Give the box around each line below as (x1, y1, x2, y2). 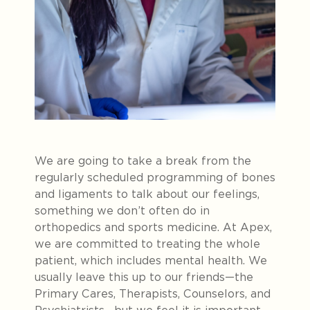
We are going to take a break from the (35, 154, 251, 167)
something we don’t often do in (35, 203, 210, 217)
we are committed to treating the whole (35, 237, 260, 250)
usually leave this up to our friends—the (35, 270, 253, 284)
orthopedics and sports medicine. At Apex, (35, 220, 272, 234)
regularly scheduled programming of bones (35, 170, 275, 184)
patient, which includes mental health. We (35, 253, 267, 267)
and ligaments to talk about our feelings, (35, 187, 259, 201)
